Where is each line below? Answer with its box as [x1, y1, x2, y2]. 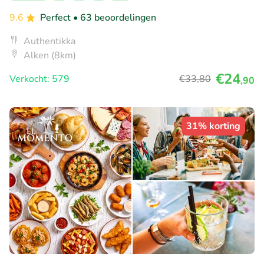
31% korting [186, 119, 240, 133]
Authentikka [24, 34, 75, 48]
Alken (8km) [24, 48, 76, 62]
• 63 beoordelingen [73, 11, 156, 24]
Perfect [40, 11, 73, 24]
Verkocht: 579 [9, 72, 70, 85]
